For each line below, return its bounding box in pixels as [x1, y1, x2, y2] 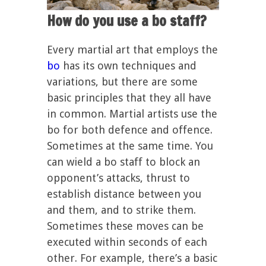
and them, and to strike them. [47, 203, 196, 216]
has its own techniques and [60, 59, 197, 72]
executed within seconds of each [47, 235, 207, 248]
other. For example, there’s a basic [47, 251, 217, 264]
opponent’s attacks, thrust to [47, 171, 190, 184]
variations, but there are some [47, 75, 198, 88]
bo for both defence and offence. [47, 123, 213, 136]
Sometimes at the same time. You [47, 139, 213, 152]
